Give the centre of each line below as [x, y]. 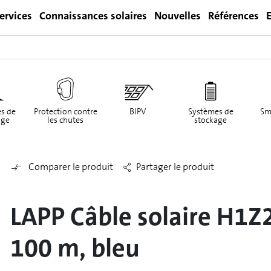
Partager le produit [175, 167]
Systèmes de [211, 112]
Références [233, 16]
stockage [211, 120]
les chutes [65, 120]
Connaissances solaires [93, 16]
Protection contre [65, 112]
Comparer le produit [70, 167]
